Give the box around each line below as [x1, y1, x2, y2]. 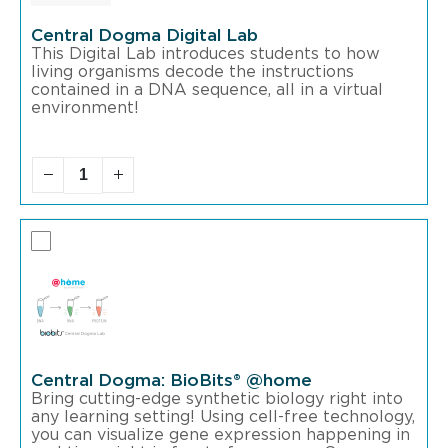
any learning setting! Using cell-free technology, [31, 408, 415, 425]
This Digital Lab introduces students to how [31, 45, 380, 62]
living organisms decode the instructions [31, 63, 354, 80]
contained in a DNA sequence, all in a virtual [31, 81, 383, 98]
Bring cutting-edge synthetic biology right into [31, 390, 403, 407]
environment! [31, 99, 139, 116]
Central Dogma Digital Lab [31, 26, 258, 44]
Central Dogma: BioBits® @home [31, 371, 312, 389]
